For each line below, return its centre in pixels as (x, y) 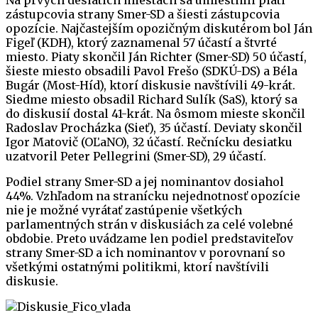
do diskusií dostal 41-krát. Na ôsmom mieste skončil (155, 114)
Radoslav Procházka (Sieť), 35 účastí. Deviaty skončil (154, 128)
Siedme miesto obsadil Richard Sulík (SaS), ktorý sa (152, 100)
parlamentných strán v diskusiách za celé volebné (149, 225)
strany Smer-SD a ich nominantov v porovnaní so (146, 253)
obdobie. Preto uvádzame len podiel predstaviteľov (149, 239)
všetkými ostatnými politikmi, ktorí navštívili (137, 267)
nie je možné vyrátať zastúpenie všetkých (124, 210)
